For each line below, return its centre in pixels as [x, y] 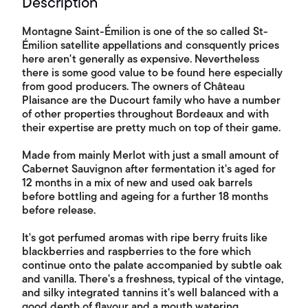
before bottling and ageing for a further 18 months [145, 197]
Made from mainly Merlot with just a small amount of [150, 156]
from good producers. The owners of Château [133, 87]
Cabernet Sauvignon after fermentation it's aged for [149, 169]
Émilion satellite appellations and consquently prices [151, 46]
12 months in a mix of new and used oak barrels [137, 183]
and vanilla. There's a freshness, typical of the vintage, [153, 279]
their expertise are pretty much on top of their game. [151, 128]
